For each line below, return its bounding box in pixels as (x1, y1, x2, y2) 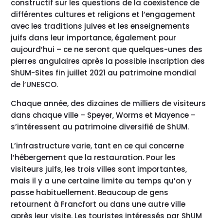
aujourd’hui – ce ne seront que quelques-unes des (11, 44, 203, 54)
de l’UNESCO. (11, 79, 58, 90)
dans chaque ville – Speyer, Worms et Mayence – (11, 109, 196, 120)
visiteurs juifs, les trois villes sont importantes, (11, 163, 187, 174)
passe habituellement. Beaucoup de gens (11, 187, 169, 198)
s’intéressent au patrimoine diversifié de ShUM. (11, 121, 189, 132)
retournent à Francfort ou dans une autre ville (11, 199, 186, 209)
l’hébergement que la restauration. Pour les (11, 152, 176, 163)
